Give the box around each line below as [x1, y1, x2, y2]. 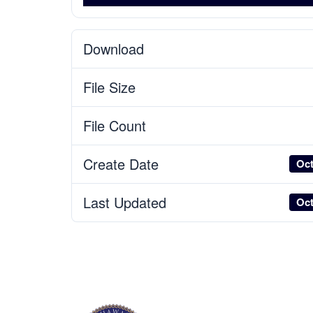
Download [83, 38, 144, 59]
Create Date [83, 153, 159, 174]
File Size [83, 76, 136, 97]
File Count [83, 115, 146, 136]
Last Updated [83, 191, 166, 212]
